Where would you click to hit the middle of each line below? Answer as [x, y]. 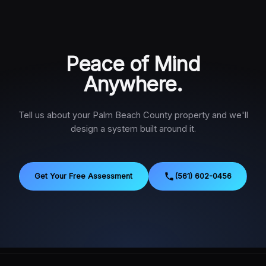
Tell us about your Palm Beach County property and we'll [133, 115]
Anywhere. [133, 84]
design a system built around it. [133, 129]
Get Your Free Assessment [84, 176]
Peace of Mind [133, 64]
